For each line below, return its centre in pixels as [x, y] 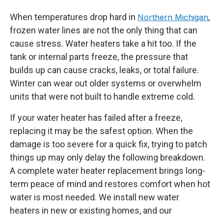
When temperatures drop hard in [74, 17]
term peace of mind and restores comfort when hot [110, 184]
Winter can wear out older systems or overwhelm [106, 83]
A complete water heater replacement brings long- [108, 170]
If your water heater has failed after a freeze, [96, 117]
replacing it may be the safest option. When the [101, 131]
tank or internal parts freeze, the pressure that [99, 56]
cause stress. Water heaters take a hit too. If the [103, 43]
